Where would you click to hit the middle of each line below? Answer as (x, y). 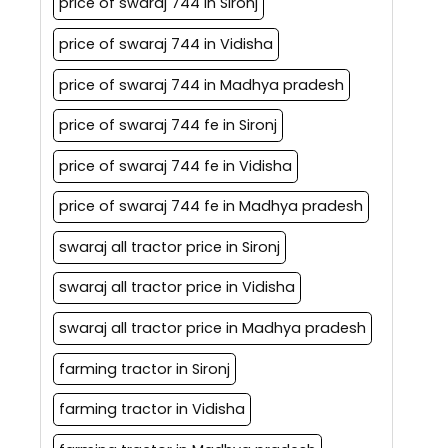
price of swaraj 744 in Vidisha (165, 43)
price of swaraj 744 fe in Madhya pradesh (210, 206)
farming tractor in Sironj (144, 368)
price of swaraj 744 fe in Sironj (167, 125)
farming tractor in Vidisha (151, 409)
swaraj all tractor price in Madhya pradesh (212, 328)
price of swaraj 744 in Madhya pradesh (201, 84)
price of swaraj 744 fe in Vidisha (175, 165)
